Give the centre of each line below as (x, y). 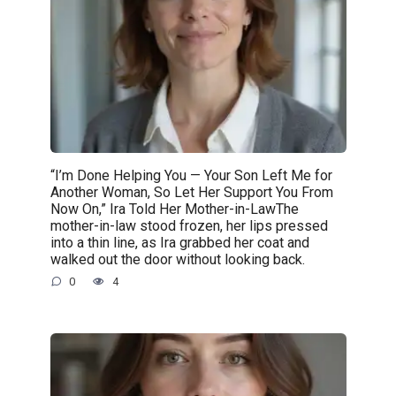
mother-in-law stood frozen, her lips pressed (189, 225)
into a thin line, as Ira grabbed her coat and (179, 242)
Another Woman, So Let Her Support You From (191, 192)
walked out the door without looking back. (177, 259)
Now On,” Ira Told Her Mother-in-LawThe (174, 209)
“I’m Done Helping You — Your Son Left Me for (191, 175)
